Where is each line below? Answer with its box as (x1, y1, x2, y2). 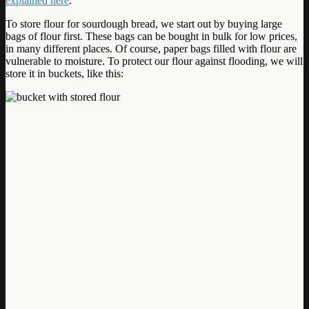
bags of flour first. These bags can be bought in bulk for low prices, (6, 30, 297, 42)
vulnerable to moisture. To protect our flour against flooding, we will (6, 54, 303, 67)
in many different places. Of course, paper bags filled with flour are (6, 42, 297, 54)
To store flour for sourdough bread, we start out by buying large (6, 17, 282, 30)
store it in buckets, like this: (6, 67, 123, 79)
